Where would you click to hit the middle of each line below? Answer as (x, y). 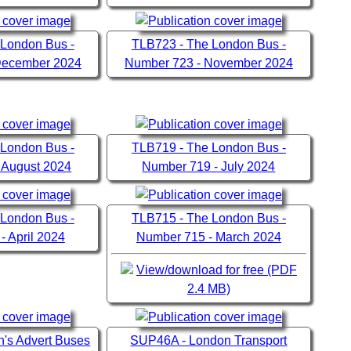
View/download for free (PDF (216, 270)
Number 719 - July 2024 (209, 167)
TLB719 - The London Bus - (208, 148)
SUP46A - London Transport (209, 341)
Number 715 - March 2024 (208, 237)
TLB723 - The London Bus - (208, 45)
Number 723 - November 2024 (208, 63)
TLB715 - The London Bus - (208, 219)
